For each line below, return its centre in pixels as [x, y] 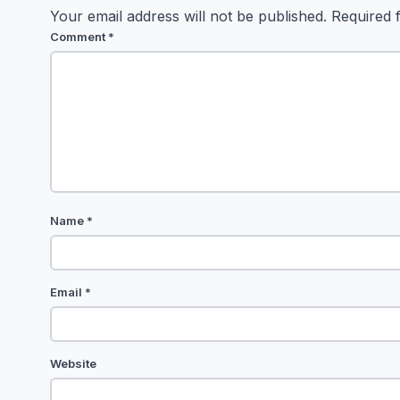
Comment [79, 37]
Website [73, 364]
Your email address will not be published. [188, 17]
